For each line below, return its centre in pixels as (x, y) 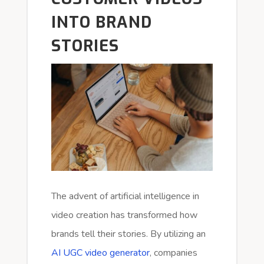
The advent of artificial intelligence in (125, 196)
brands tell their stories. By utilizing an (128, 234)
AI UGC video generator (100, 253)
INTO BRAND (101, 22)
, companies (173, 253)
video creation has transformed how (124, 215)
